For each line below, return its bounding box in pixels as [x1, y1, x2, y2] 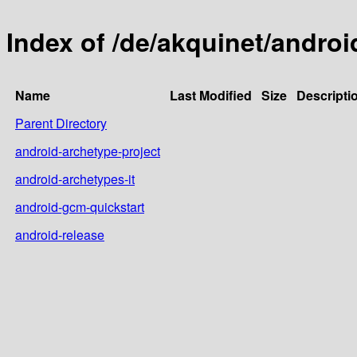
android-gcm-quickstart [15, 197, 144, 216]
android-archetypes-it [15, 169, 135, 188]
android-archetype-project [15, 141, 160, 160]
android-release [15, 225, 104, 244]
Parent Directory [15, 113, 107, 132]
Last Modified [170, 85, 252, 104]
